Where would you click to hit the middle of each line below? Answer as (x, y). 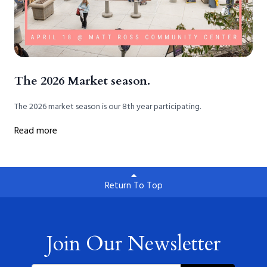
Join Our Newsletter (133, 243)
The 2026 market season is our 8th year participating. (108, 107)
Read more (36, 131)
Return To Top (133, 186)
